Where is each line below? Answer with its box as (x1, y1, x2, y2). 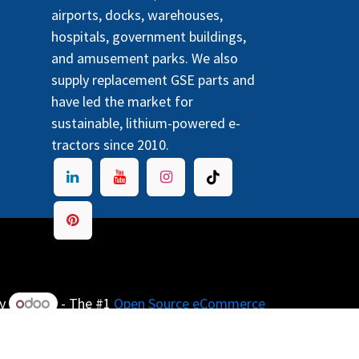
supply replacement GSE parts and (50, 70, 255, 89)
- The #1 (58, 293, 114, 313)
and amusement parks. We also (50, 48, 238, 67)
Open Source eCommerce (114, 293, 265, 313)
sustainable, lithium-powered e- (50, 113, 240, 132)
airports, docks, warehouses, (50, 5, 223, 24)
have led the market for (50, 91, 193, 111)
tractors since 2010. (50, 135, 169, 154)
